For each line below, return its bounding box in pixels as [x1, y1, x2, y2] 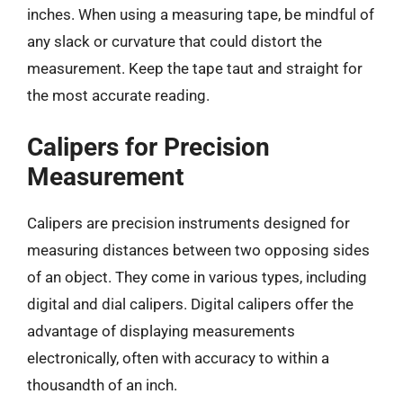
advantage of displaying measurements [27, 321, 295, 340]
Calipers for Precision [27, 131, 270, 162]
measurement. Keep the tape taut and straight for [27, 59, 363, 77]
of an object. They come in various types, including [27, 267, 367, 286]
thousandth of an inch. [27, 375, 177, 394]
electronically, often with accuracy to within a [27, 348, 329, 367]
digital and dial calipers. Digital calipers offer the [27, 294, 354, 313]
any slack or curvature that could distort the [27, 32, 322, 50]
